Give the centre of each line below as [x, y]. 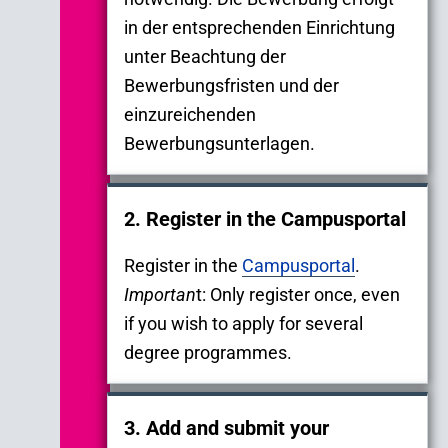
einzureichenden [190, 114]
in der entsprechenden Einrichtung [259, 27]
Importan [160, 294]
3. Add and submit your [226, 427]
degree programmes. [208, 352]
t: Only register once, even [298, 294]
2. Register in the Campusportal [265, 218]
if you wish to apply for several [243, 323]
